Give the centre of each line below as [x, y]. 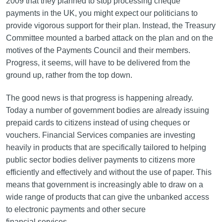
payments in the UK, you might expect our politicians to [102, 13]
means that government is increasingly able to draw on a [104, 185]
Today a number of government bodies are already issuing [107, 110]
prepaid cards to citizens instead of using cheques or [98, 123]
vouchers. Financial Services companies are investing [100, 135]
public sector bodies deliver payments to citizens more [100, 160]
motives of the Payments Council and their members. [98, 50]
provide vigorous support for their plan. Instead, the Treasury [111, 26]
